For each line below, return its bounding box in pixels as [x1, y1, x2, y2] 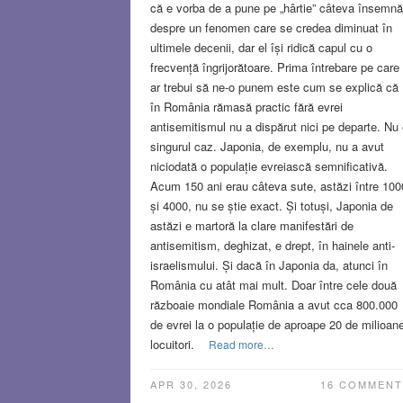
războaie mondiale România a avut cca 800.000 [149, 295, 398, 313]
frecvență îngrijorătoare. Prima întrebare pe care [149, 58, 399, 76]
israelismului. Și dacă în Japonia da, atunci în [149, 255, 388, 273]
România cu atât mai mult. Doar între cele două [149, 275, 397, 293]
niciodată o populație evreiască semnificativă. [149, 157, 388, 175]
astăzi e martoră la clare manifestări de [149, 216, 354, 234]
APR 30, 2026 [149, 376, 232, 391]
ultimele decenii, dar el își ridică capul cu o [149, 38, 372, 56]
